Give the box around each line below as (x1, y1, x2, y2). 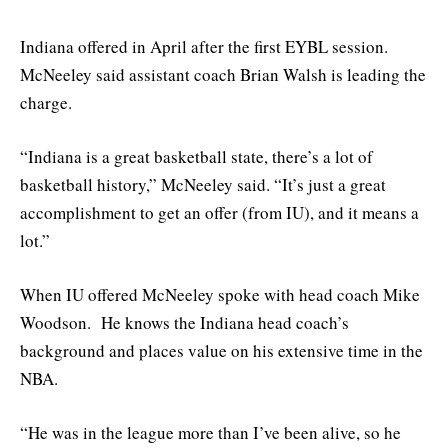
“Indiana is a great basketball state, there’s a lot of (20, 145, 373, 169)
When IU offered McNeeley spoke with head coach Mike (20, 283, 420, 307)
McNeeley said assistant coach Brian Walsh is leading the (20, 62, 426, 86)
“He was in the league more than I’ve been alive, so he (20, 421, 401, 445)
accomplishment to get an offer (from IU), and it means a (20, 201, 419, 225)
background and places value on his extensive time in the (20, 339, 423, 363)
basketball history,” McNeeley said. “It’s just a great (20, 173, 386, 197)
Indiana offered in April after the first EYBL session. (20, 34, 394, 58)
